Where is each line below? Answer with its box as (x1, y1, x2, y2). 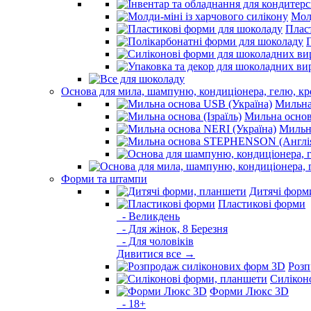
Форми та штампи (61, 173, 147, 185)
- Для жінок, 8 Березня (117, 223, 228, 235)
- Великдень (117, 210, 180, 222)
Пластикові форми (218, 198, 305, 210)
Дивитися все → (117, 248, 195, 260)
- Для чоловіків (117, 235, 194, 247)
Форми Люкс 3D (210, 285, 289, 297)
